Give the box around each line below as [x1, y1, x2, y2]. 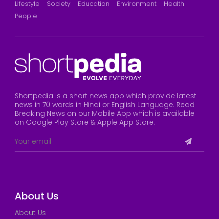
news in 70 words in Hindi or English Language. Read [15, 99, 195, 109]
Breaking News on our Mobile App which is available [15, 108, 195, 118]
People [15, 11, 37, 21]
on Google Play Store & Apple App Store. [15, 117, 155, 127]
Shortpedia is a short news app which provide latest [15, 90, 197, 101]
